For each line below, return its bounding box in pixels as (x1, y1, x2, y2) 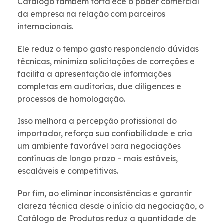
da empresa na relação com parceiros (17, 9, 165, 19)
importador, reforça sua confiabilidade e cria (17, 128, 192, 139)
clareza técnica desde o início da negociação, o (17, 201, 204, 211)
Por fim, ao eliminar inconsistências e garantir (17, 188, 192, 199)
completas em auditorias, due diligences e (17, 81, 181, 92)
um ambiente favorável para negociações (17, 141, 181, 151)
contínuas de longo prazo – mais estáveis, (17, 153, 178, 164)
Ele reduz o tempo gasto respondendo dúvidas (17, 44, 199, 54)
